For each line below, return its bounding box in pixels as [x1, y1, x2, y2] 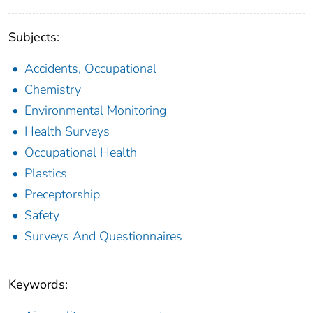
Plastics [24, 165, 67, 182]
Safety [24, 207, 59, 224]
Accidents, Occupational [24, 60, 156, 78]
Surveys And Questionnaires [24, 228, 182, 245]
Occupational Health [24, 144, 137, 161]
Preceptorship [24, 186, 100, 203]
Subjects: [8, 29, 59, 46]
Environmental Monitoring [24, 102, 166, 119]
